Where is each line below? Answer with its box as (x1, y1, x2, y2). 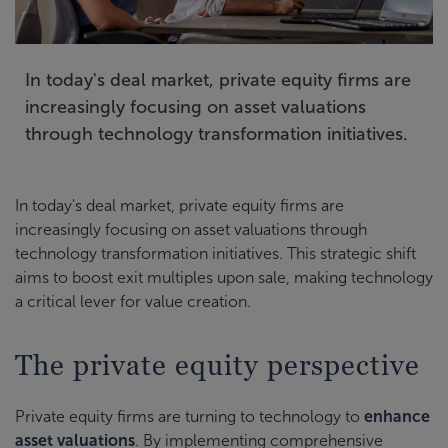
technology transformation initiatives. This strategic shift (15, 244, 416, 262)
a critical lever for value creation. (15, 292, 251, 310)
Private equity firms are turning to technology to (15, 407, 364, 425)
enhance (364, 407, 430, 425)
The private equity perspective (15, 348, 420, 381)
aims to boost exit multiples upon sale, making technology (15, 268, 433, 286)
